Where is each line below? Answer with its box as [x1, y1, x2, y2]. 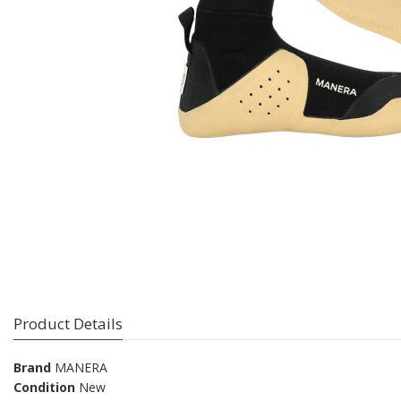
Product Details [13, 312, 123, 334]
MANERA [55, 359, 107, 377]
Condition [13, 379, 75, 397]
